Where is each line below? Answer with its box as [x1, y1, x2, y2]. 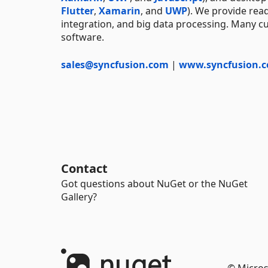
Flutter [61, 4, 94, 17]
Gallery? [61, 190, 97, 203]
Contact [61, 160, 108, 176]
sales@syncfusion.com [61, 57, 169, 71]
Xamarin [99, 4, 141, 17]
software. [61, 30, 104, 44]
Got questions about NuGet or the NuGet [61, 177, 248, 190]
